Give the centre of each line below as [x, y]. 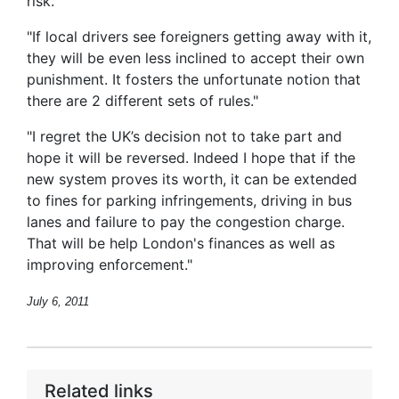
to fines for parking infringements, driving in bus [189, 200]
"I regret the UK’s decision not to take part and [184, 136]
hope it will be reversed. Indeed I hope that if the [191, 158]
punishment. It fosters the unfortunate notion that [194, 79]
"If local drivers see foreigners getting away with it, [199, 37]
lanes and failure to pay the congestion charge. [186, 222]
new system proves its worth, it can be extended [192, 179]
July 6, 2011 [58, 301]
